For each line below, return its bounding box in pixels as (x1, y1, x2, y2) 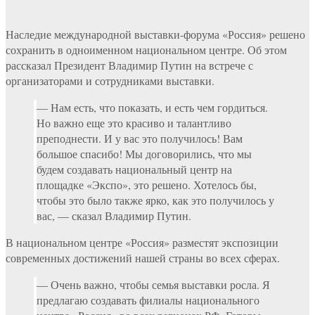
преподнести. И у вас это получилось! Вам (37, 130, 243, 146)
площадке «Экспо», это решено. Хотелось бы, (37, 176, 257, 192)
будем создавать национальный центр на (37, 161, 232, 176)
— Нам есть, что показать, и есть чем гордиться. (37, 99, 268, 115)
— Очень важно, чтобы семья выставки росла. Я (37, 276, 270, 292)
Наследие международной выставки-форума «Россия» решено (6, 26, 305, 41)
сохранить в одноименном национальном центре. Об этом (6, 41, 287, 57)
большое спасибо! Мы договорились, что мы (37, 146, 252, 161)
